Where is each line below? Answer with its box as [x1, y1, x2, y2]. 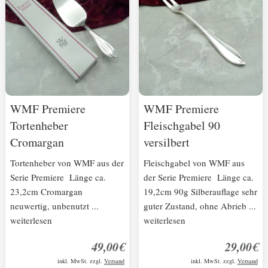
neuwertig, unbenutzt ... [10, 200, 99, 212]
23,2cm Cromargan [10, 185, 83, 198]
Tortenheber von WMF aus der [10, 157, 124, 169]
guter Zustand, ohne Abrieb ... [143, 200, 256, 212]
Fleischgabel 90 [143, 117, 220, 134]
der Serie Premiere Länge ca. [143, 171, 254, 184]
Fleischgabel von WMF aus [143, 157, 245, 169]
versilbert [143, 134, 190, 151]
